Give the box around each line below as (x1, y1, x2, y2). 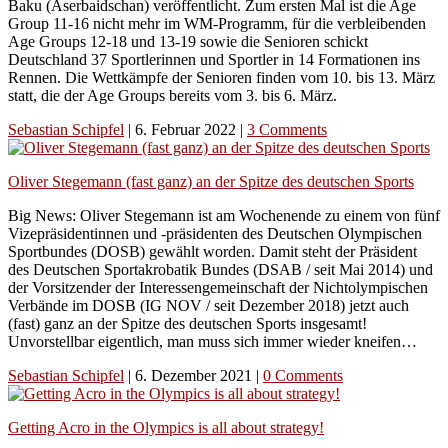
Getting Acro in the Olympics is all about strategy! (8, 419, 324, 437)
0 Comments (263, 367, 343, 385)
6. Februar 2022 (135, 121, 240, 139)
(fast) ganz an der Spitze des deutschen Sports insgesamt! (8, 315, 367, 333)
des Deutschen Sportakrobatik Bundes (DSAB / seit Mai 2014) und (8, 261, 433, 279)
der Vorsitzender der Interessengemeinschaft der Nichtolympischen (8, 279, 428, 297)
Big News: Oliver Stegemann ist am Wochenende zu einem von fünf (8, 207, 440, 225)
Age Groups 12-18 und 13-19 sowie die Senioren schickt (8, 33, 368, 51)
